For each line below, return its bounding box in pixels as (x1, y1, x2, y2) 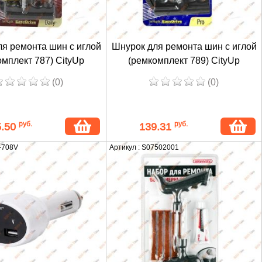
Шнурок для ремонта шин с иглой (111, 41, 257, 51)
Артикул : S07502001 (109, 143, 179, 151)
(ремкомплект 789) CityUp (128, 55, 240, 65)
